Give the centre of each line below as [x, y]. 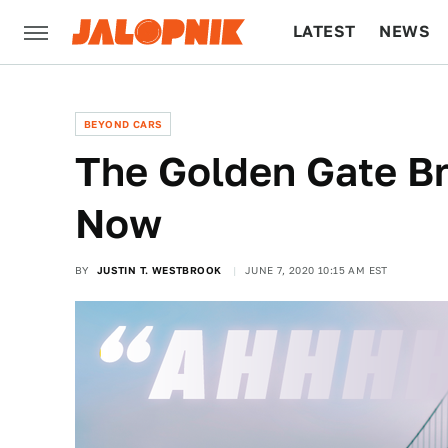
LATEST [324, 31]
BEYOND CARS [123, 124]
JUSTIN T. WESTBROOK [159, 270]
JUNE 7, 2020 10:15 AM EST [316, 270]
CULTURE [331, 95]
